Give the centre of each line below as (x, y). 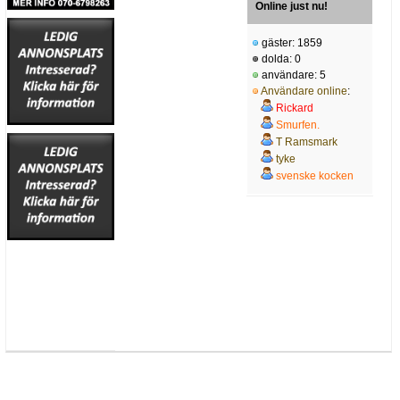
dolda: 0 (280, 58)
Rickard (295, 108)
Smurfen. (298, 125)
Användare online (304, 91)
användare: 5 (292, 75)
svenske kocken (315, 175)
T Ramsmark (307, 142)
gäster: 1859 (291, 42)
